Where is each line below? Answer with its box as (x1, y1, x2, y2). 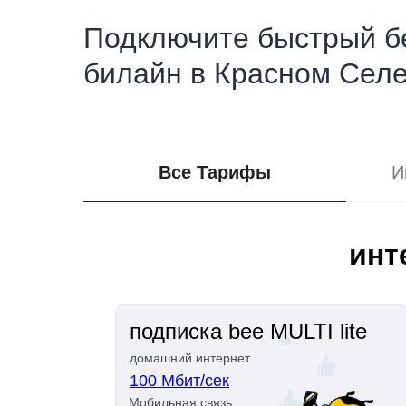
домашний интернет (130, 351, 250, 365)
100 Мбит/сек (130, 372, 229, 390)
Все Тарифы (159, 162, 271, 182)
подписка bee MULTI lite (130, 319, 367, 343)
